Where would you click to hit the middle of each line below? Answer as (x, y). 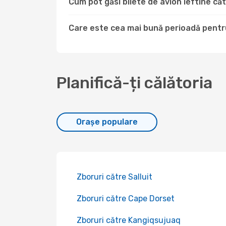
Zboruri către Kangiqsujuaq (129, 220)
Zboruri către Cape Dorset (126, 199)
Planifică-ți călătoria (134, 83)
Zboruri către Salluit (115, 177)
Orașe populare (107, 122)
